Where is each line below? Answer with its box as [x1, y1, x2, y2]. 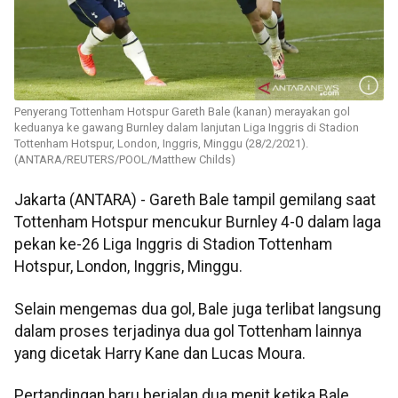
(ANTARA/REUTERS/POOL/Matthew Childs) [14, 153, 235, 167]
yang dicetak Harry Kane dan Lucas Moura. [14, 344, 306, 362]
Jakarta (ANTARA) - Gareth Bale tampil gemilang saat [14, 191, 376, 210]
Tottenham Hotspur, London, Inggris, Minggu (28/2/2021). [14, 137, 308, 151]
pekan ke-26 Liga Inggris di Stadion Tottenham [14, 235, 332, 254]
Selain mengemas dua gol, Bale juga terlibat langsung [14, 299, 381, 318]
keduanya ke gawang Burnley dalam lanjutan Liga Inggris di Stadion [14, 121, 359, 135]
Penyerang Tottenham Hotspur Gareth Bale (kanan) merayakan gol [14, 105, 350, 119]
